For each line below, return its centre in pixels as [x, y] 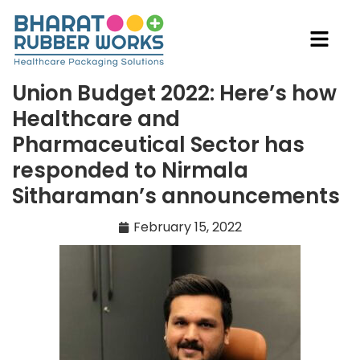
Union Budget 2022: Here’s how [174, 93]
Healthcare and [96, 119]
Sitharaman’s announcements [176, 196]
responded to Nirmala [130, 170]
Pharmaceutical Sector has [158, 145]
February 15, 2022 [188, 227]
